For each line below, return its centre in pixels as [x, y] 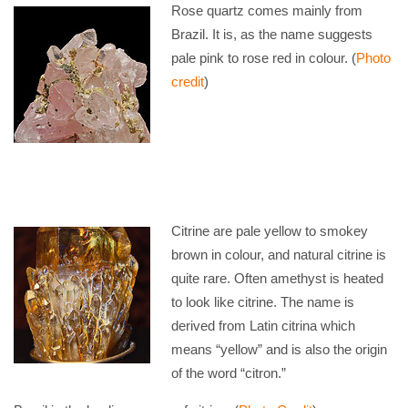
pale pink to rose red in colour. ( [263, 58]
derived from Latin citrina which [263, 326]
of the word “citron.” [228, 373]
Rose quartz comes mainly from [266, 10]
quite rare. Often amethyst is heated [277, 278]
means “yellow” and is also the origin [279, 349]
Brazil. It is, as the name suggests [271, 34]
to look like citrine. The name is [262, 302]
